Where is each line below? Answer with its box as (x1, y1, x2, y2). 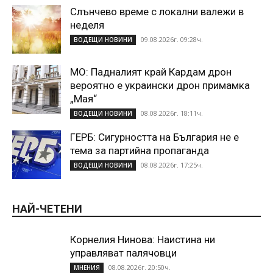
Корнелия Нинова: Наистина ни (70, 233, 215, 246)
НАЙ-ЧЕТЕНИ (12, 202, 82, 215)
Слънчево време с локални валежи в (70, 5, 244, 18)
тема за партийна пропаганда (70, 144, 209, 157)
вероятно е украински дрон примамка (70, 79, 250, 91)
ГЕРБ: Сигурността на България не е (70, 130, 239, 143)
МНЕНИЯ (74, 263, 100, 272)
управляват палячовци (70, 246, 177, 259)
